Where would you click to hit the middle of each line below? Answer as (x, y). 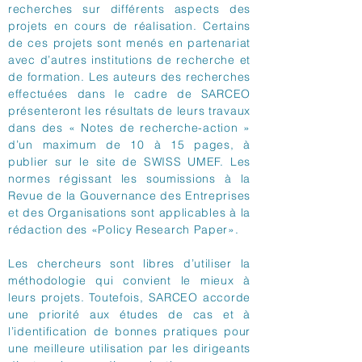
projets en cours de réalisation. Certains (129, 26)
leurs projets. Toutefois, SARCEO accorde (129, 297)
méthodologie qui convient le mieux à (129, 280)
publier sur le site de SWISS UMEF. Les (129, 162)
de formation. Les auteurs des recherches (129, 77)
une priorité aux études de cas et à (129, 314)
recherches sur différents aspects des (129, 9)
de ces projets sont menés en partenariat (129, 43)
